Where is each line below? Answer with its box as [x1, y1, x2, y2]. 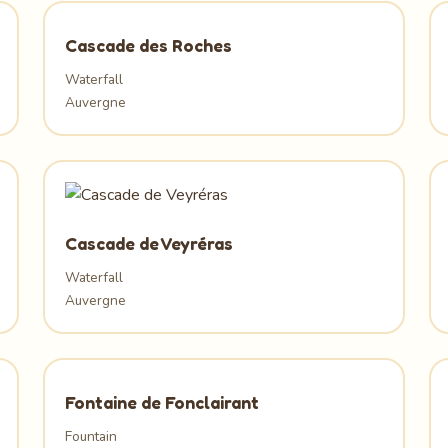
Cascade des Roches [64, 34, 232, 56]
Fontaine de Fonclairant [64, 391, 259, 413]
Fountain [64, 426, 117, 446]
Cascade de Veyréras [64, 232, 233, 254]
